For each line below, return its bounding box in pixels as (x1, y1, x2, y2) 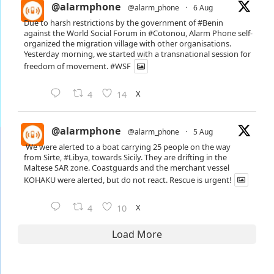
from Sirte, (24, 151, 64, 163)
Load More (112, 228, 162, 242)
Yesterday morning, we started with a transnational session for (24, 48, 251, 59)
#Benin (198, 17, 223, 28)
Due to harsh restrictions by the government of (24, 17, 198, 28)
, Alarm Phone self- (185, 27, 253, 39)
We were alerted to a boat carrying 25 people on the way (24, 141, 231, 152)
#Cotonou (148, 27, 185, 39)
